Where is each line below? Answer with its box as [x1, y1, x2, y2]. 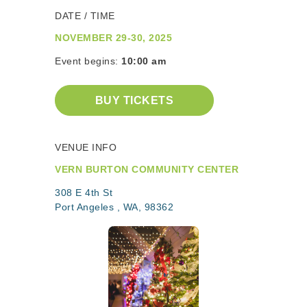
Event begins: [55, 56, 121, 66]
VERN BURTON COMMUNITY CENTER [55, 164, 238, 175]
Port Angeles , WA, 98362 [55, 201, 173, 212]
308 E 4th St [55, 187, 112, 198]
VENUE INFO [55, 142, 116, 153]
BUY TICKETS [95, 94, 174, 106]
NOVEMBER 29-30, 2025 [55, 32, 172, 43]
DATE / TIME [55, 10, 115, 21]
